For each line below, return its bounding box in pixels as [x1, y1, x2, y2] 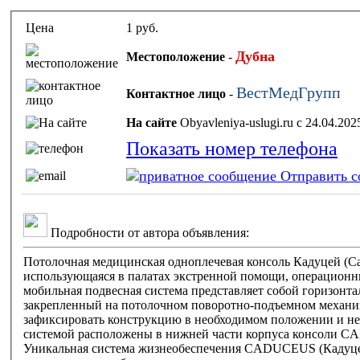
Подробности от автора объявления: [47, 225, 249, 239]
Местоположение [126, 49, 225, 63]
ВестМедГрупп [236, 83, 341, 101]
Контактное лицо [126, 86, 226, 100]
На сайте [126, 115, 180, 129]
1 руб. [126, 20, 158, 35]
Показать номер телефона [126, 137, 337, 159]
